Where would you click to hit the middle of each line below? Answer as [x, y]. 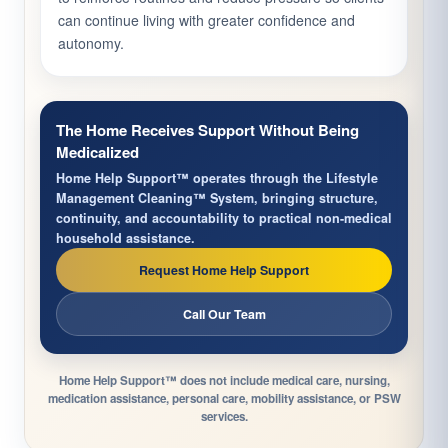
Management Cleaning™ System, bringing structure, [217, 198]
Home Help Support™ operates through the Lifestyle [217, 178]
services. [224, 417]
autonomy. [91, 43]
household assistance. [125, 238]
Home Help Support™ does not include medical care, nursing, [224, 381]
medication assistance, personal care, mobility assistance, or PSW [224, 399]
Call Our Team [224, 314]
